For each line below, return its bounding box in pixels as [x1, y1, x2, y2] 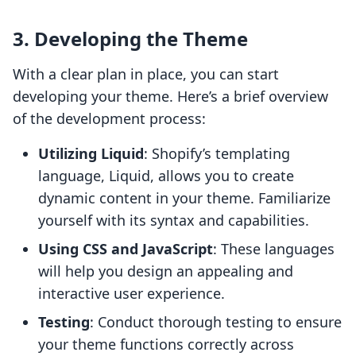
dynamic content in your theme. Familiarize [38, 188, 331, 208]
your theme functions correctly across [38, 335, 294, 354]
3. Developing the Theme [13, 25, 248, 52]
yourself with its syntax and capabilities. [38, 211, 309, 230]
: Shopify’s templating [144, 144, 290, 164]
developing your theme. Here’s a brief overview [13, 87, 328, 106]
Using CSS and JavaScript [38, 239, 213, 259]
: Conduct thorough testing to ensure [90, 312, 342, 332]
